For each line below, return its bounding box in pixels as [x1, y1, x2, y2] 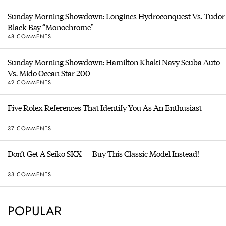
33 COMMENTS [8, 169, 51, 178]
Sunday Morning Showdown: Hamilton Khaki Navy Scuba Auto [8, 56, 220, 68]
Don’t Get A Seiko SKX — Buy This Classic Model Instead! [8, 148, 199, 160]
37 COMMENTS [8, 124, 51, 132]
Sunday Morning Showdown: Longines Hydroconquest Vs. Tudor [8, 10, 225, 22]
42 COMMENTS [8, 78, 51, 86]
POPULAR [8, 202, 62, 220]
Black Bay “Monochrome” [8, 21, 94, 33]
